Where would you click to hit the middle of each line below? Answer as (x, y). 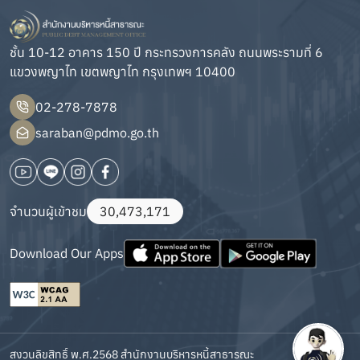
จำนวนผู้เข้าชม (48, 212)
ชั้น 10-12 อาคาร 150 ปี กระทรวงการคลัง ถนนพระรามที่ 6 (166, 53)
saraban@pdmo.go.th (97, 133)
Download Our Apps (67, 254)
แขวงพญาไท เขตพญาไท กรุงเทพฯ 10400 (123, 72)
